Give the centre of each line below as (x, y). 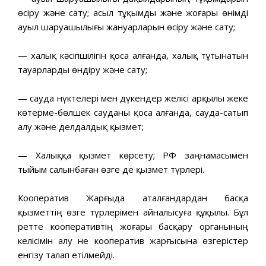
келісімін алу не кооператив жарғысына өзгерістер (133, 240)
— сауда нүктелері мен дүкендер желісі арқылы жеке (133, 98)
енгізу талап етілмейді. (66, 254)
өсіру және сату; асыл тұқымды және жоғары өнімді (133, 12)
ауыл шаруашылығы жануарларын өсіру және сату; (126, 26)
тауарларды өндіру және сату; (83, 69)
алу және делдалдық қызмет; (81, 126)
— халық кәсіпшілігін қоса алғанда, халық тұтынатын (133, 55)
